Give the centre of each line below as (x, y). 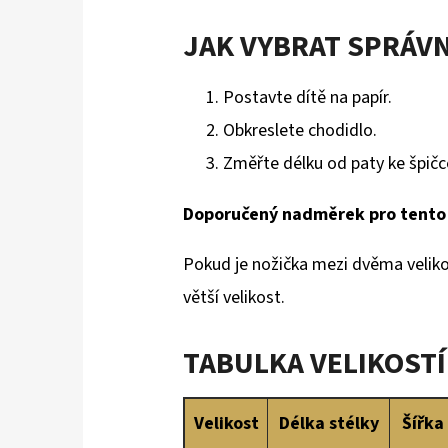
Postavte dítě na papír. (307, 98)
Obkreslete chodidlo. (300, 131)
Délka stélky (328, 424)
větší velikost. (234, 298)
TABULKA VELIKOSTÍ (314, 364)
